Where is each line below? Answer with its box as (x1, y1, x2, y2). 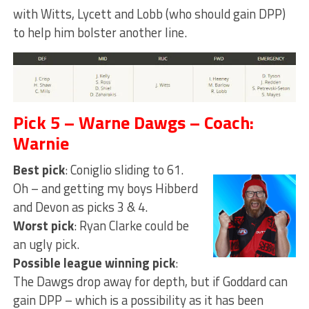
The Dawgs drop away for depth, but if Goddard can (12, 272, 288, 292)
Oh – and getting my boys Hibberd (12, 179, 198, 199)
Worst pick (12, 216, 74, 236)
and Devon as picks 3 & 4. (12, 197, 148, 217)
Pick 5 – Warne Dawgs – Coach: (12, 109, 254, 137)
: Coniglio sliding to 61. (64, 160, 183, 180)
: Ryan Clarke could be (73, 216, 189, 236)
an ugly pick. (12, 235, 79, 255)
